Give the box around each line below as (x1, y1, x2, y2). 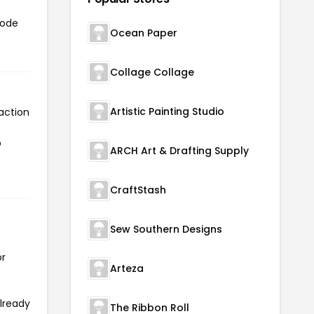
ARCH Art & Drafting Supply (110, 144, 249, 158)
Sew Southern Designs (110, 222, 222, 237)
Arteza (110, 261, 144, 276)
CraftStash (110, 183, 166, 198)
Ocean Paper (110, 26, 177, 41)
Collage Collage (110, 65, 194, 80)
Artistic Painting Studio (110, 104, 224, 119)
